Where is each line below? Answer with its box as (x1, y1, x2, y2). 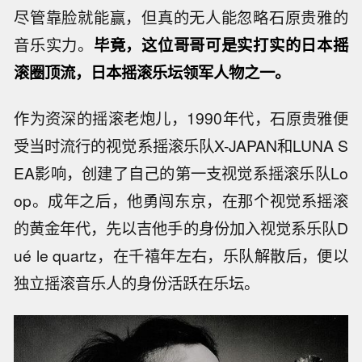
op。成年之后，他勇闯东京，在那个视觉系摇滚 (14, 189, 348, 213)
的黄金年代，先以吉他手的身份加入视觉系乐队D (14, 217, 348, 240)
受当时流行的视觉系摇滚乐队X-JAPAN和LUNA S (14, 134, 348, 158)
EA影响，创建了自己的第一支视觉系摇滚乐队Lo (14, 162, 348, 185)
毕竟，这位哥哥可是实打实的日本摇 (93, 33, 348, 57)
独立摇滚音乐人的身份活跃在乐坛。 (14, 271, 260, 295)
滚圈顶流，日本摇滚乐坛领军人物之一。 (14, 61, 291, 84)
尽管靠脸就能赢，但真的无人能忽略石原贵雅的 (14, 6, 348, 29)
